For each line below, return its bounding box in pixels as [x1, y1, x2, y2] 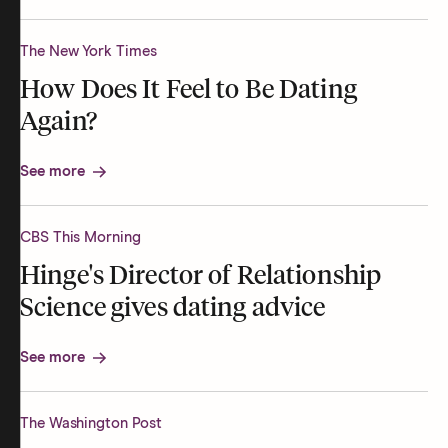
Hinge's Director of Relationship [20, 264, 382, 291]
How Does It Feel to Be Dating [20, 78, 357, 105]
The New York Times [20, 44, 157, 60]
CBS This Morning [20, 230, 141, 246]
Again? [20, 110, 97, 137]
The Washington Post [20, 416, 162, 432]
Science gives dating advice [20, 296, 326, 323]
